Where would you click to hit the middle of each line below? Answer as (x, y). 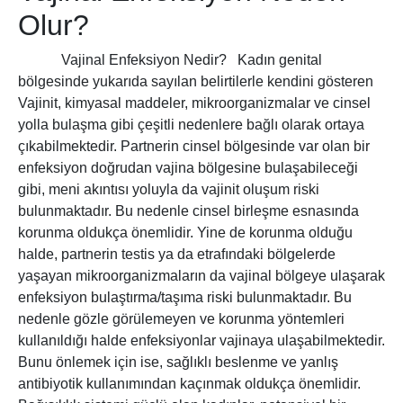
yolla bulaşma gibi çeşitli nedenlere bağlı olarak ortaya (191, 125)
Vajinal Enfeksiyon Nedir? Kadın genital (170, 60)
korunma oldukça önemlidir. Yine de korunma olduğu (185, 233)
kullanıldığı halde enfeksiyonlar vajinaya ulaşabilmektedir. (201, 341)
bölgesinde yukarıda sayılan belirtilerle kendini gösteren (196, 82)
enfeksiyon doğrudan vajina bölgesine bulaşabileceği (188, 168)
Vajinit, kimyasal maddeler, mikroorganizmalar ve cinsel (194, 103)
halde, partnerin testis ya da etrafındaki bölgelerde (177, 255)
